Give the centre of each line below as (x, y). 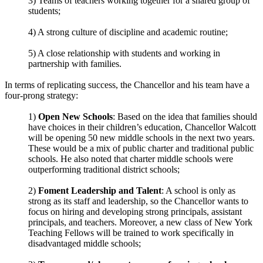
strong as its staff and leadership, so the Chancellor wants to (138, 201)
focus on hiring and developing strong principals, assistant (135, 211)
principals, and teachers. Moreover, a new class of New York (140, 222)
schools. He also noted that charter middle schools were (131, 159)
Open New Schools (75, 116)
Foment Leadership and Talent (100, 190)
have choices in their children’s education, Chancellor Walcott (142, 127)
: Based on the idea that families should (185, 116)
